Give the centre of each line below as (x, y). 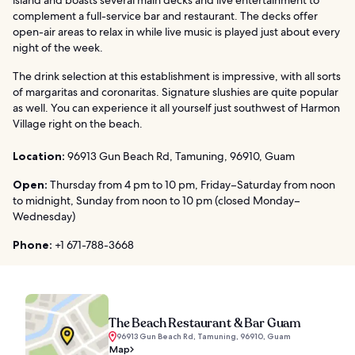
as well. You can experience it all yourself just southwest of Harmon (176, 107)
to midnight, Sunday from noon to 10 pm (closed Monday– (157, 200)
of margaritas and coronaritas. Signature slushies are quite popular (176, 92)
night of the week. (58, 47)
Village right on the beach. (78, 123)
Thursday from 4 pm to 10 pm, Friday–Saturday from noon (191, 184)
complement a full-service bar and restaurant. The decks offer (165, 15)
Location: (39, 156)
